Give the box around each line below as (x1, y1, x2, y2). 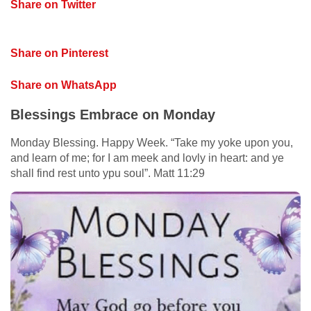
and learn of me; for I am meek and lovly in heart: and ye (10, 151, 284, 164)
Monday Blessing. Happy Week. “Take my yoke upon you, (10, 136, 293, 149)
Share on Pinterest (10, 47, 108, 59)
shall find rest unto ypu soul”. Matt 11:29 (10, 167, 205, 179)
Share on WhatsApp (10, 78, 117, 91)
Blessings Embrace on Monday (10, 106, 215, 122)
